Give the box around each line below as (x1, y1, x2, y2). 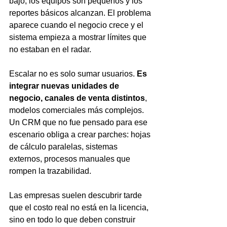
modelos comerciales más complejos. (9, 106, 146, 115)
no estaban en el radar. (9, 45, 91, 54)
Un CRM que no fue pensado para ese (9, 118, 149, 127)
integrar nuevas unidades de (9, 82, 121, 90)
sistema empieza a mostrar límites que (9, 33, 148, 42)
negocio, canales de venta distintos (9, 94, 145, 102)
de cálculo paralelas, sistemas (9, 142, 120, 151)
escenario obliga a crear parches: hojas (9, 130, 153, 139)
